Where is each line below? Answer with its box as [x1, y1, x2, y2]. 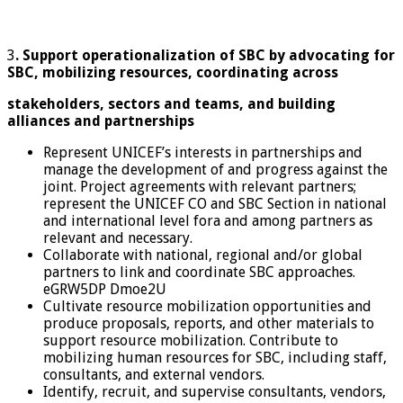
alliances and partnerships [7, 112, 194, 130]
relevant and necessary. [43, 228, 193, 246]
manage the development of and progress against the [43, 160, 388, 178]
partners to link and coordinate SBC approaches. [43, 263, 355, 281]
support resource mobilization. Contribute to [43, 331, 338, 349]
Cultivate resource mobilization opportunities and [43, 297, 372, 315]
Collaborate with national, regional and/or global [43, 246, 363, 264]
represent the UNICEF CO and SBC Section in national [43, 194, 387, 212]
